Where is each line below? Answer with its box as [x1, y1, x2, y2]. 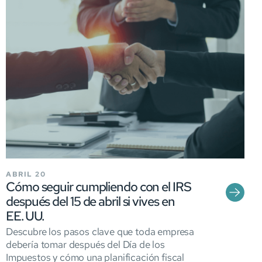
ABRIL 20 [6, 169, 46, 179]
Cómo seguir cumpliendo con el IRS [6, 178, 191, 195]
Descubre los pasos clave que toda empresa [6, 225, 195, 238]
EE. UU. [6, 207, 45, 225]
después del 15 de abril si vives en [6, 192, 175, 210]
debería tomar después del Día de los [6, 237, 165, 251]
